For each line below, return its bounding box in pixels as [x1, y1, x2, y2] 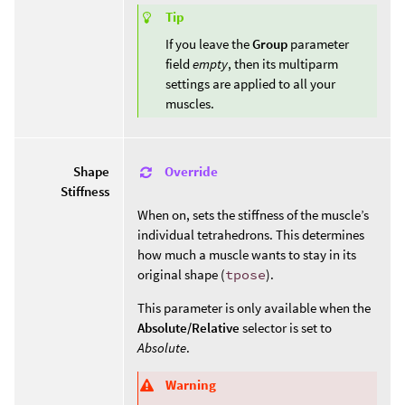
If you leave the [165, 34, 252, 52]
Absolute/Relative [137, 319, 240, 336]
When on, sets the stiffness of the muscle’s [137, 206, 369, 223]
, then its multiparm [228, 54, 338, 72]
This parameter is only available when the [137, 299, 371, 316]
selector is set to [240, 319, 332, 336]
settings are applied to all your [165, 74, 335, 92]
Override [165, 162, 218, 180]
